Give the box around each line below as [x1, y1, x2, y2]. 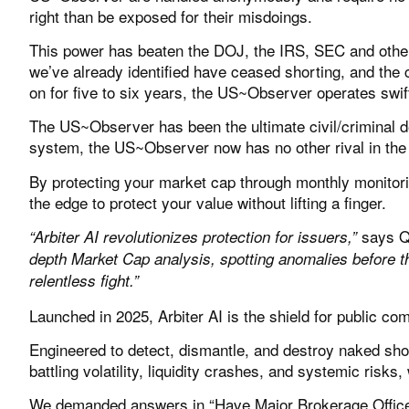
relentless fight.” [29, 269, 139, 292]
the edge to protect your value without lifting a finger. [29, 190, 386, 214]
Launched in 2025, [29, 303, 158, 327]
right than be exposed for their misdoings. [29, 4, 312, 27]
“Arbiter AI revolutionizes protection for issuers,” [29, 225, 357, 248]
